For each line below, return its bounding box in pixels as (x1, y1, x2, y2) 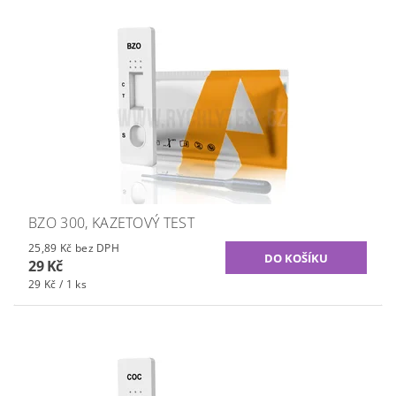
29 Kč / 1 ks (28, 276, 87, 292)
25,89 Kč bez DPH (74, 240, 120, 255)
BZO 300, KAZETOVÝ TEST (28, 212, 195, 232)
